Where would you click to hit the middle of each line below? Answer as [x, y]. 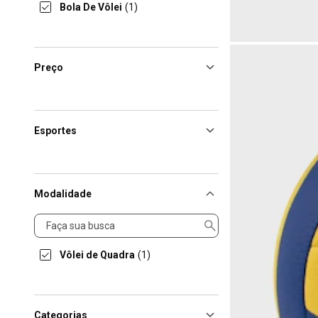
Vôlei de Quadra [97, 255]
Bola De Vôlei [91, 7]
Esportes [55, 131]
